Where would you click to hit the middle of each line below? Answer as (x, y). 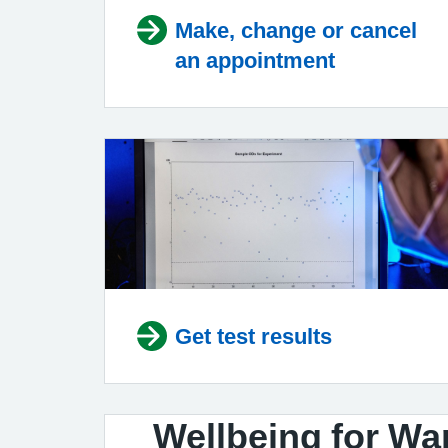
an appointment (255, 60)
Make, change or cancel (296, 30)
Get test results (253, 336)
